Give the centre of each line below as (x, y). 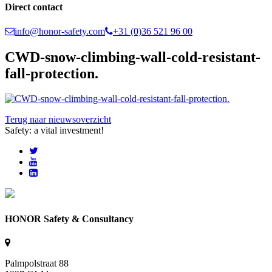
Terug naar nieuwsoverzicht (58, 120)
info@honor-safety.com (60, 31)
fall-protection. (52, 73)
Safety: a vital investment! (54, 131)
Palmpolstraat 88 (37, 263)
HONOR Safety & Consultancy (69, 219)
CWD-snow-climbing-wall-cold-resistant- (133, 57)
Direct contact (34, 7)
